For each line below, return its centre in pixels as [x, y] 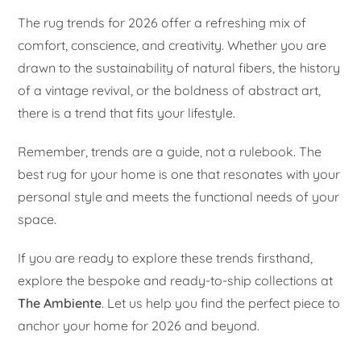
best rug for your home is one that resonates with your [179, 174]
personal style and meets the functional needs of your [179, 197]
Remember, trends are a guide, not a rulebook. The [170, 152]
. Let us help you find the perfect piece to [221, 303]
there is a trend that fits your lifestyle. [127, 113]
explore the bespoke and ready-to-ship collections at [176, 281]
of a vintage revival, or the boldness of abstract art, [170, 91]
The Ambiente [60, 303]
